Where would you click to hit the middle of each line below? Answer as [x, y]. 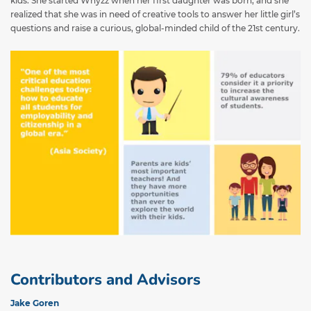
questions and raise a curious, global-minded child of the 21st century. [155, 28]
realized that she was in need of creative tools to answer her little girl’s [155, 15]
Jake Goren [35, 303]
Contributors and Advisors [106, 279]
